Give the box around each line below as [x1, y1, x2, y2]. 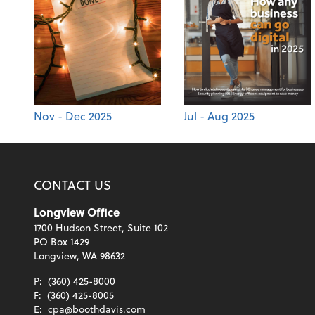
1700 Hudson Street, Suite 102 [34, 220, 168, 235]
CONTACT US [34, 175, 111, 194]
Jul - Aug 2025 [184, 107, 255, 124]
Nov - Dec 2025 [34, 107, 112, 124]
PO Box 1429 [34, 234, 89, 249]
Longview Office [34, 204, 120, 220]
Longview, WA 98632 [34, 248, 125, 263]
